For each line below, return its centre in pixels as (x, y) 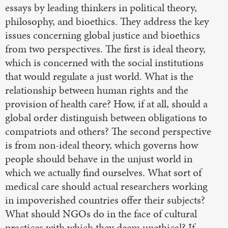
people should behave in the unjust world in (99, 159)
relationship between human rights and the (97, 90)
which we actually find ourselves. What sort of (103, 173)
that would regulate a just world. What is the (99, 77)
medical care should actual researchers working (106, 187)
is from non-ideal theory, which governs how (102, 145)
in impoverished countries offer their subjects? (105, 200)
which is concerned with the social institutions (104, 63)
